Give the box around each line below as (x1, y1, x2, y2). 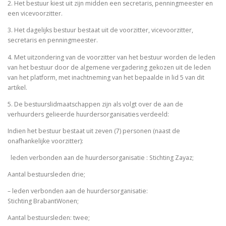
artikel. (8, 83, 29, 92)
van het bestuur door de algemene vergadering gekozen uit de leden (8, 63, 211, 72)
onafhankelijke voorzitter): (8, 136, 85, 145)
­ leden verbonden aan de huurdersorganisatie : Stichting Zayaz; (8, 153, 195, 162)
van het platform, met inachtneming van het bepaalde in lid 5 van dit (8, 73, 204, 82)
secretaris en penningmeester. (8, 36, 99, 45)
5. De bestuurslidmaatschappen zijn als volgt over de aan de (8, 99, 183, 108)
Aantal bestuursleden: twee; (8, 213, 91, 222)
